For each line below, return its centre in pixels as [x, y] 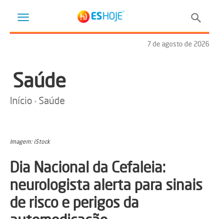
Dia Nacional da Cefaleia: [88, 167]
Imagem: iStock [30, 142]
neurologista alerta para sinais [106, 185]
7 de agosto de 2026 [178, 44]
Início [21, 100]
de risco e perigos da [74, 202]
